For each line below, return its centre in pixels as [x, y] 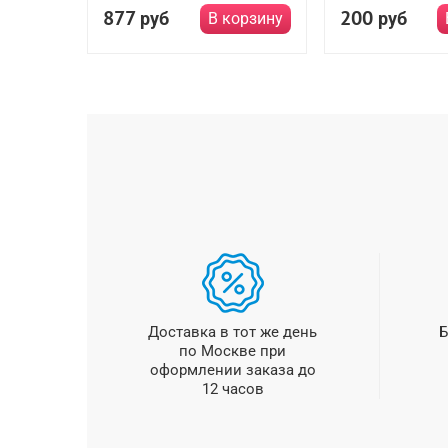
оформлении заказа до [232, 370]
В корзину [245, 18]
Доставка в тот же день [233, 332]
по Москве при [233, 351]
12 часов [232, 389]
